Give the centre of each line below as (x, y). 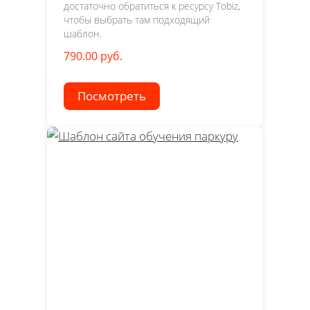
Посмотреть (112, 95)
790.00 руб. (93, 56)
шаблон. (83, 33)
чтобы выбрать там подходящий (137, 19)
